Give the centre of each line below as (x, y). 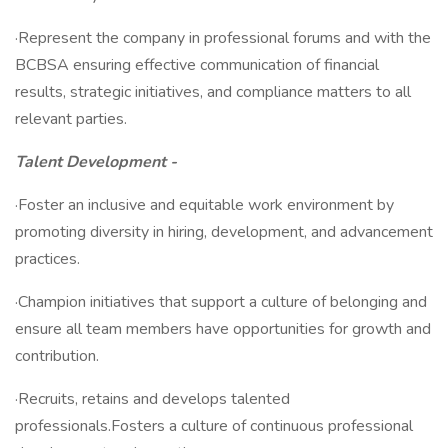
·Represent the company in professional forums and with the (223, 38)
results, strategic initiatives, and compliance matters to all (213, 92)
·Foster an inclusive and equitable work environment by (204, 205)
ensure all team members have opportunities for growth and (223, 329)
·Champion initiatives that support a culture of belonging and (221, 302)
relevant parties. (71, 119)
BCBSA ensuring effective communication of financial (197, 65)
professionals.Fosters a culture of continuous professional (214, 426)
